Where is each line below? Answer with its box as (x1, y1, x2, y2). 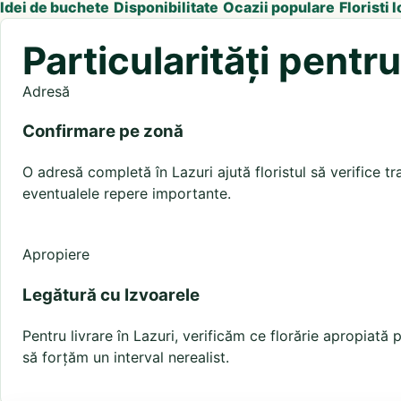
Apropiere (22, 245, 90, 264)
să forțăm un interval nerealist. (22, 347, 229, 366)
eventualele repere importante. (22, 184, 231, 203)
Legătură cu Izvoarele (22, 284, 200, 305)
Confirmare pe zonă (22, 121, 183, 142)
